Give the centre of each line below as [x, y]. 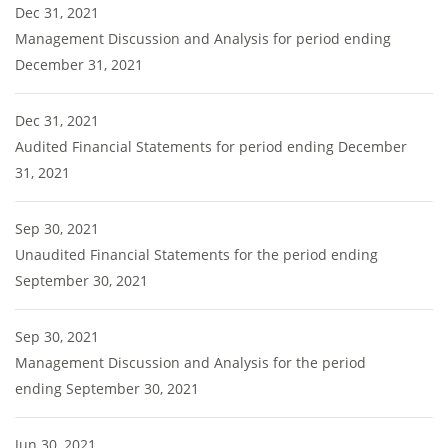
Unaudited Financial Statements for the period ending [196, 254]
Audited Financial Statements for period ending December [211, 146]
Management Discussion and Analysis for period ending [203, 38]
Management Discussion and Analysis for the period [190, 362]
